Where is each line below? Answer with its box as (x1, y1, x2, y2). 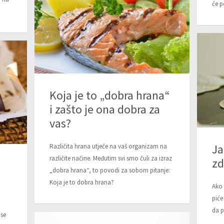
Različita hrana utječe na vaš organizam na (49, 142, 167, 151)
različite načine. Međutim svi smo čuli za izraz (49, 154, 172, 163)
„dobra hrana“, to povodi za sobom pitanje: (49, 166, 170, 175)
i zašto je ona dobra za (49, 101, 160, 117)
